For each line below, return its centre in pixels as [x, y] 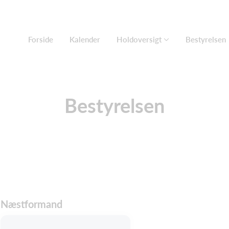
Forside [41, 39]
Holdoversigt [139, 39]
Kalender [85, 39]
